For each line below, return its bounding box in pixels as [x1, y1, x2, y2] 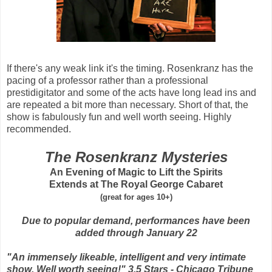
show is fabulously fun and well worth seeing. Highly [7, 111, 231, 122]
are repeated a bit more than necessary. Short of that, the [7, 99, 248, 110]
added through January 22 [75, 227, 197, 238]
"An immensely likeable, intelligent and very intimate [7, 251, 246, 262]
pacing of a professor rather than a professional [7, 75, 208, 86]
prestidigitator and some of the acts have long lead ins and [7, 87, 256, 98]
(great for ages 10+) [100, 192, 172, 202]
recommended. [7, 123, 73, 134]
